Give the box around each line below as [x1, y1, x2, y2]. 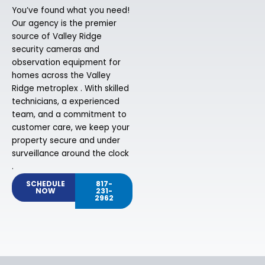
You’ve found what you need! [12, 5, 130, 17]
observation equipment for [12, 57, 121, 69]
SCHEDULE [26, 179, 65, 189]
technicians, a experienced [12, 96, 119, 108]
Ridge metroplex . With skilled [12, 83, 129, 95]
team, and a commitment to [12, 109, 127, 121]
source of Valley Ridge [12, 31, 102, 43]
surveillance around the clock [12, 148, 129, 160]
